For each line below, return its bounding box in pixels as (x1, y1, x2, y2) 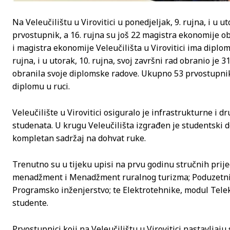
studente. (12, 197, 48, 209)
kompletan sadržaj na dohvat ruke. (12, 132, 146, 144)
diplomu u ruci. (12, 81, 70, 92)
